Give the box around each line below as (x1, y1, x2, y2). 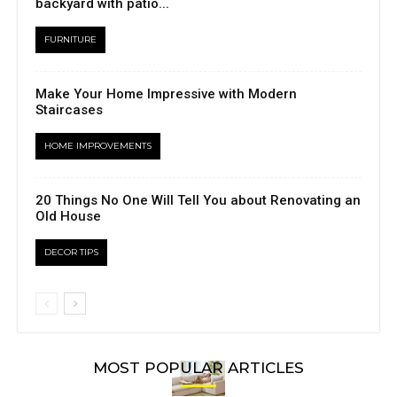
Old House (35, 207, 101, 224)
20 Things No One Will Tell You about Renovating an (35, 191, 361, 208)
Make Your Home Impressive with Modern (35, 85, 297, 102)
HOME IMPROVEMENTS (44, 139, 152, 152)
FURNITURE (44, 33, 97, 45)
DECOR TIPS (44, 245, 98, 258)
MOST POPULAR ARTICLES (93, 358, 304, 377)
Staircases (35, 101, 103, 118)
